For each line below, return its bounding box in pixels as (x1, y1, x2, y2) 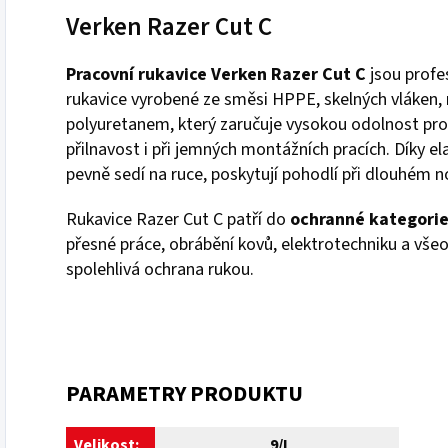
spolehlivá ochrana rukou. (66, 256, 254, 282)
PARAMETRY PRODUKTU (66, 377, 303, 410)
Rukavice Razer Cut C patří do (66, 206, 290, 232)
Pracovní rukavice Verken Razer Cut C (66, 61, 366, 87)
